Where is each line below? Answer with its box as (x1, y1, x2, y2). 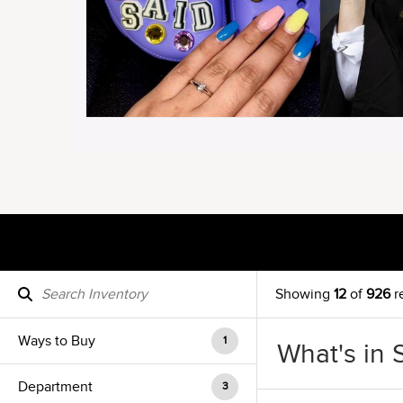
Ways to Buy (18, 333, 95, 349)
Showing (275, 286, 334, 302)
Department (18, 379, 93, 395)
